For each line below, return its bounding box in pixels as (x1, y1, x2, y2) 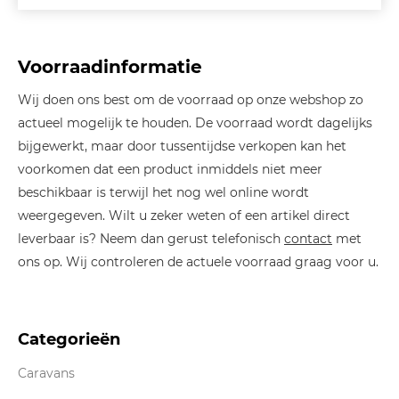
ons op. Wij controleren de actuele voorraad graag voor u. (18, 253, 379, 270)
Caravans (18, 364, 75, 381)
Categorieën (18, 329, 120, 349)
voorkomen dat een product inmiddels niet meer (18, 160, 322, 177)
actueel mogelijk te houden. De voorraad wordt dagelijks (18, 114, 372, 131)
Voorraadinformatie (18, 55, 202, 77)
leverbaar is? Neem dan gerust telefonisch (18, 230, 284, 247)
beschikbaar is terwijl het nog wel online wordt (18, 183, 309, 200)
